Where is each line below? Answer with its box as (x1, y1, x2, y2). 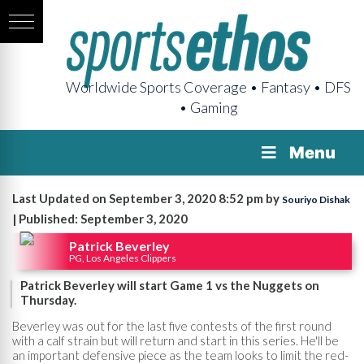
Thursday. (20, 292, 76, 307)
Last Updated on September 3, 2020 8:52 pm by (12, 191, 282, 206)
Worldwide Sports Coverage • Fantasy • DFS (66, 78, 351, 96)
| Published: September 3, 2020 (12, 211, 188, 226)
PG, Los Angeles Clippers (69, 251, 176, 264)
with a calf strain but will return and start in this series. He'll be (12, 332, 339, 348)
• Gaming (179, 98, 238, 116)
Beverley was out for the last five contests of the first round (12, 318, 331, 333)
